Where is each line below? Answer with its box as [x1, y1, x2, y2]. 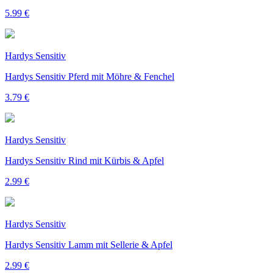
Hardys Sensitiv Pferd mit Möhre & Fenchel [5, 71, 174, 82]
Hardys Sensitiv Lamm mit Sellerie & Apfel [5, 239, 172, 250]
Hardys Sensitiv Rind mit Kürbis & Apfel [5, 155, 164, 166]
